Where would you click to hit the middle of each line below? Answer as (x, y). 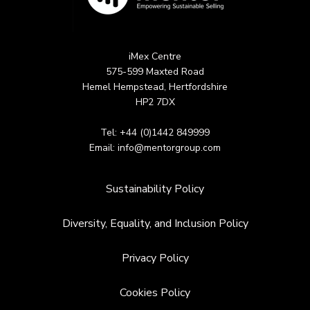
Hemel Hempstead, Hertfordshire (155, 86)
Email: (103, 147)
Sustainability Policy (155, 189)
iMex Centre (155, 56)
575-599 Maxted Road (155, 71)
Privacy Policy (155, 258)
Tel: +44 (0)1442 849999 (155, 132)
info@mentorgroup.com (169, 147)
